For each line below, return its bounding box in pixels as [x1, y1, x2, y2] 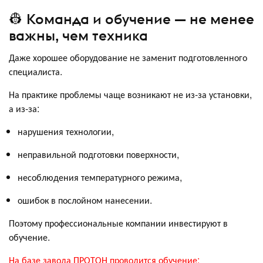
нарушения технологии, [18, 124, 114, 139]
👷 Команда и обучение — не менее [9, 10, 254, 28]
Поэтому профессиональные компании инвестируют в [9, 216, 228, 230]
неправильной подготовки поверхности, [18, 147, 179, 161]
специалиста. [9, 65, 62, 79]
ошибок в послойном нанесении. [18, 193, 152, 207]
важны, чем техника [9, 26, 148, 45]
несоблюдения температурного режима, [18, 170, 182, 184]
